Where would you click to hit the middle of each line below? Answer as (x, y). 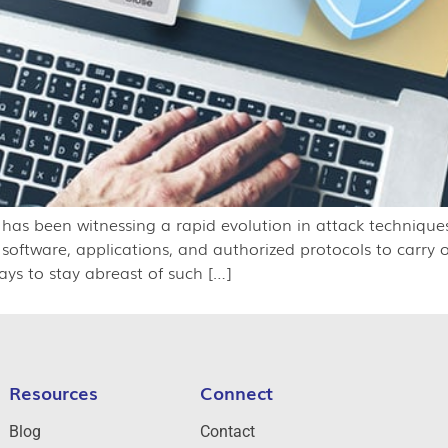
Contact (228, 431)
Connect (237, 391)
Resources (54, 391)
